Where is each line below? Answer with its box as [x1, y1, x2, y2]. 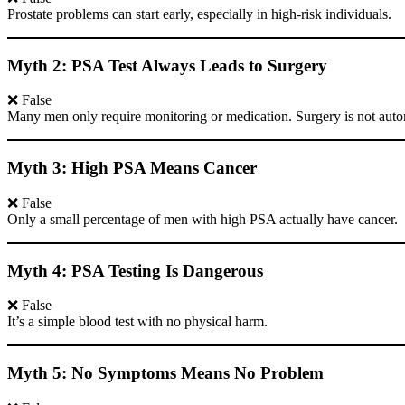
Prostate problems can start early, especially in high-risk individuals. [7, 5, 391, 22]
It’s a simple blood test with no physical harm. [7, 314, 268, 330]
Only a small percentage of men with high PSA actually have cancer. [7, 211, 398, 227]
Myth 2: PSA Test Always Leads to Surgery [7, 55, 327, 75]
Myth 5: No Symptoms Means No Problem [7, 363, 324, 382]
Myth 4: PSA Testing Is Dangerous [7, 260, 263, 280]
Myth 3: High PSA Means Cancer [7, 158, 257, 178]
